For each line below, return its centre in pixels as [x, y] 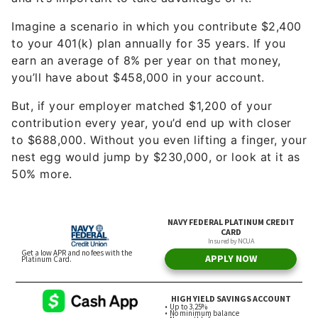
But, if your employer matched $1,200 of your [142, 79]
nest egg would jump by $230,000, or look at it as [156, 130]
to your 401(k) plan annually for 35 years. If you [149, 16]
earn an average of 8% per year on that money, [146, 33]
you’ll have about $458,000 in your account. [138, 50]
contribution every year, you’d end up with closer [152, 96]
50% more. [42, 147]
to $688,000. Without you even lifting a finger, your [159, 113]
